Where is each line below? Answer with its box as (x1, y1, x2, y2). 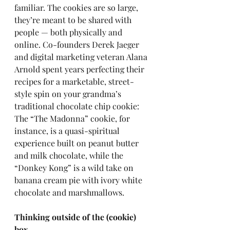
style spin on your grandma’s (14, 88, 123, 99)
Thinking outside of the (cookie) (14, 212, 138, 222)
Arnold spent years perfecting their (14, 64, 146, 74)
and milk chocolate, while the (14, 150, 125, 161)
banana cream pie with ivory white (14, 175, 144, 185)
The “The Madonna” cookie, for (14, 113, 132, 124)
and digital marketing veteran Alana (14, 51, 149, 62)
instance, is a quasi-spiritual (14, 125, 122, 136)
